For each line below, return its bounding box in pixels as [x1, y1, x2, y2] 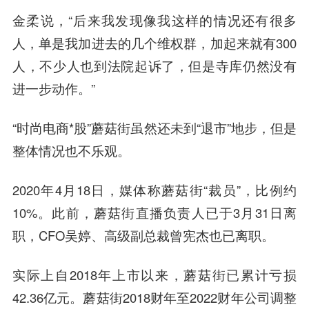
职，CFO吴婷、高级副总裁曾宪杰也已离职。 [12, 226, 275, 245]
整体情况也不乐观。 [12, 141, 130, 160]
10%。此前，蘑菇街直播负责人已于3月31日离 [12, 203, 297, 222]
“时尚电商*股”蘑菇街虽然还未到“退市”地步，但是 [12, 119, 297, 137]
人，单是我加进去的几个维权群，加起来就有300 [12, 34, 297, 52]
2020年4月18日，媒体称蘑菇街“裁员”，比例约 [12, 181, 297, 199]
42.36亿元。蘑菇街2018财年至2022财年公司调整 [12, 288, 297, 307]
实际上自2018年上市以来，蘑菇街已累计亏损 [12, 266, 297, 284]
